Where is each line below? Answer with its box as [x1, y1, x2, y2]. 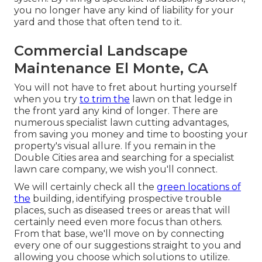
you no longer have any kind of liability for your [14, 4, 234, 16]
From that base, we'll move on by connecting [14, 227, 225, 239]
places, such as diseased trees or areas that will [14, 204, 230, 216]
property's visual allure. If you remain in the [14, 140, 216, 151]
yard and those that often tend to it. [14, 16, 182, 27]
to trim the [80, 93, 130, 105]
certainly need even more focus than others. [14, 216, 222, 227]
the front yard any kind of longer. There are [14, 105, 218, 116]
